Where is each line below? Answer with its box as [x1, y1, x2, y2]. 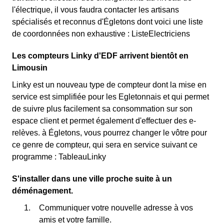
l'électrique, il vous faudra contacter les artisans [12, 5, 179, 14]
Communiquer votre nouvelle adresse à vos [39, 203, 193, 212]
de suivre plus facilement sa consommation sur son [12, 104, 192, 113]
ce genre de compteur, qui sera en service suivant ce [12, 140, 197, 149]
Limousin [12, 63, 47, 72]
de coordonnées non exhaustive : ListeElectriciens [12, 29, 190, 38]
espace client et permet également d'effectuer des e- [12, 116, 196, 125]
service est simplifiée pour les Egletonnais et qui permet [12, 92, 209, 101]
